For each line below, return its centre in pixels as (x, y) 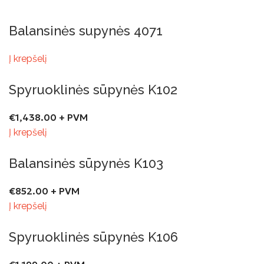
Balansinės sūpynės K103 (86, 163)
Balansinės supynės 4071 (86, 31)
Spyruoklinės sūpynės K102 (93, 90)
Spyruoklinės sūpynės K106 (93, 237)
